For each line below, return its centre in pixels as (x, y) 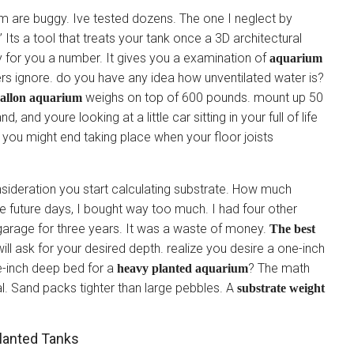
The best (292, 229)
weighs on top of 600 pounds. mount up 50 (203, 98)
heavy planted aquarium (183, 268)
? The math (279, 268)
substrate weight (281, 288)
